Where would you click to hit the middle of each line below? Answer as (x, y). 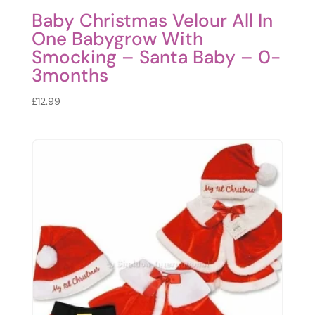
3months (70, 76)
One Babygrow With (117, 39)
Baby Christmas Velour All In (152, 21)
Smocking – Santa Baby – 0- (156, 57)
